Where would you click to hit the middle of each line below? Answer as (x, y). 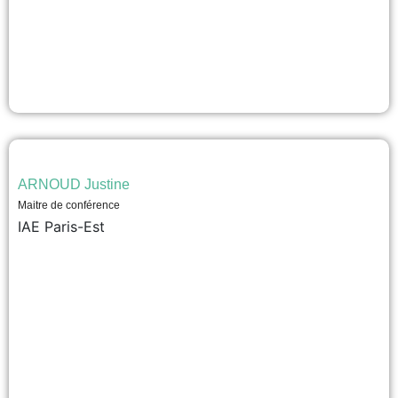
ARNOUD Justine (74, 184)
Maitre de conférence (69, 205)
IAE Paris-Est (61, 227)
